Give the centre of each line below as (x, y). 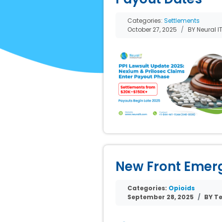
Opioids (182, 188)
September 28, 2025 (161, 197)
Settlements (182, 21)
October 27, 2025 (152, 30)
